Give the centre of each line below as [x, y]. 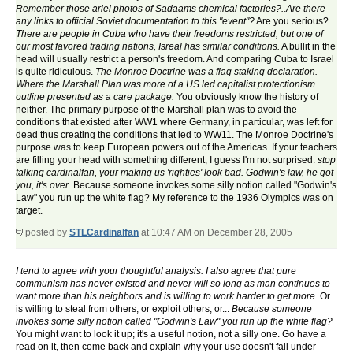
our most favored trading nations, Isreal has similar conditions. [148, 47]
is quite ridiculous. [56, 72]
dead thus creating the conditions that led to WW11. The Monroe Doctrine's [175, 135]
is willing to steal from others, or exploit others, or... [124, 309]
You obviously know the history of [246, 97]
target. [29, 211]
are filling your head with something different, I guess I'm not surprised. [167, 160]
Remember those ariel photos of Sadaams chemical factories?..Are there [171, 9]
